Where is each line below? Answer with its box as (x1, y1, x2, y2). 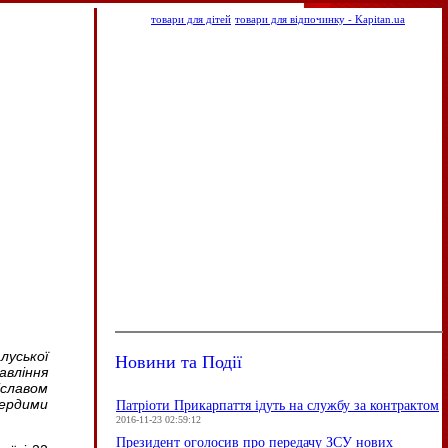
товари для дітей (151, 14, 231, 25)
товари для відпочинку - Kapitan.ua (235, 14, 405, 25)
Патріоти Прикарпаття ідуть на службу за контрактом (116, 398, 439, 413)
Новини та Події (115, 349, 242, 373)
